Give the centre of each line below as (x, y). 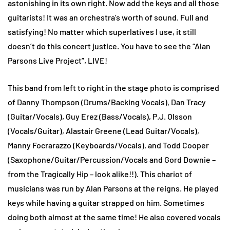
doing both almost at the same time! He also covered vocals (114, 217)
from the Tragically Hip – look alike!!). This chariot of (100, 174)
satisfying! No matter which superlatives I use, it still (102, 31)
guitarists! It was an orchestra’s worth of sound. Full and (108, 17)
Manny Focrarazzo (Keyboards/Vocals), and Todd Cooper (108, 145)
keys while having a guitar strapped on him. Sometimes (106, 202)
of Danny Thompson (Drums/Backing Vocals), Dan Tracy (107, 102)
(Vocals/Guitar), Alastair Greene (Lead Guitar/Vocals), (103, 130)
